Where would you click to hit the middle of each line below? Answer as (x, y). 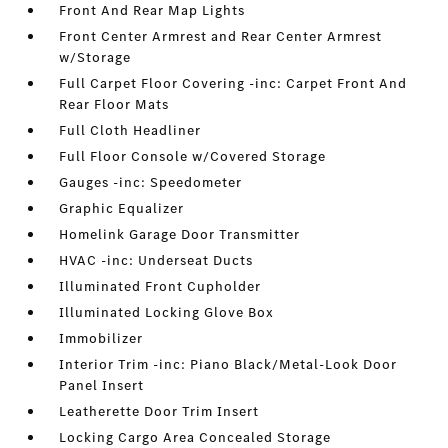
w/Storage (95, 57)
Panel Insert (102, 385)
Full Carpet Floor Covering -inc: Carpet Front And (233, 83)
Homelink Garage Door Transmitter (180, 234)
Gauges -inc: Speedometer (151, 182)
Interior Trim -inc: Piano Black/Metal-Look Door (228, 364)
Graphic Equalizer (122, 208)
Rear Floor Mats (114, 104)
